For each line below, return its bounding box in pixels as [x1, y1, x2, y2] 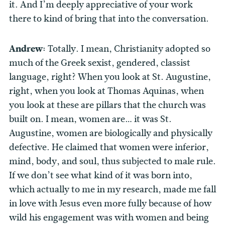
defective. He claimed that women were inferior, [9, 141, 209, 154]
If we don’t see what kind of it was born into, [9, 169, 192, 182]
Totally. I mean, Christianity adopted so [48, 42, 210, 56]
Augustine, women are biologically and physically [9, 127, 212, 140]
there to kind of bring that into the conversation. [9, 12, 209, 26]
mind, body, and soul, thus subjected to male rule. [9, 155, 216, 168]
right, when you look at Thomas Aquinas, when [9, 84, 204, 98]
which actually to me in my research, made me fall [9, 183, 216, 196]
